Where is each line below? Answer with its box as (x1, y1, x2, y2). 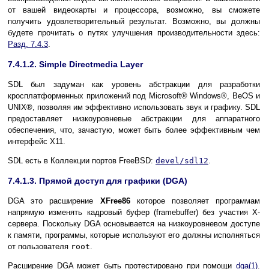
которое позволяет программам (130, 196, 260, 206)
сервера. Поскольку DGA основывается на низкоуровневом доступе (8, 219, 260, 229)
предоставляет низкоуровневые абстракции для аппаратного (8, 114, 260, 124)
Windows (190, 91, 221, 101)
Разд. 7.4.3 (8, 40, 48, 49)
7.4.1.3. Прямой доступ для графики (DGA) (8, 176, 187, 186)
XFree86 (100, 196, 130, 206)
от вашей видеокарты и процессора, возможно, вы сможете (8, 5, 260, 15)
